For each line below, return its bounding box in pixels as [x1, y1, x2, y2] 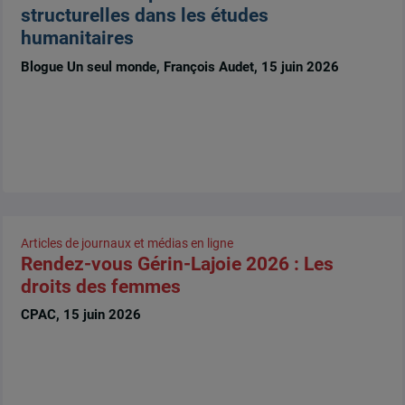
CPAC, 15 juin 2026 [20, 306, 141, 324]
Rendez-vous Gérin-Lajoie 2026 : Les [20, 253, 334, 276]
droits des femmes [20, 276, 181, 298]
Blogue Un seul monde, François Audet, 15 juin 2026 [20, 58, 339, 75]
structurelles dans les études [20, 5, 268, 27]
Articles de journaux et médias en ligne [20, 236, 233, 251]
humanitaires [20, 27, 134, 50]
